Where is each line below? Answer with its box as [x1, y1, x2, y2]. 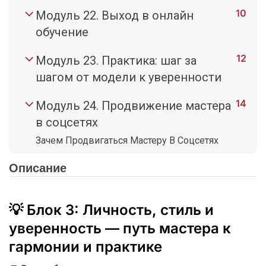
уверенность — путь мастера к [9, 220, 231, 237]
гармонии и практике [9, 238, 162, 256]
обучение [36, 25, 88, 40]
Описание [9, 160, 66, 177]
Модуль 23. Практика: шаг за [36, 53, 197, 68]
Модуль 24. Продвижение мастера [36, 99, 231, 113]
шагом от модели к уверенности [36, 70, 221, 85]
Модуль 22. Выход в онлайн [36, 8, 194, 23]
